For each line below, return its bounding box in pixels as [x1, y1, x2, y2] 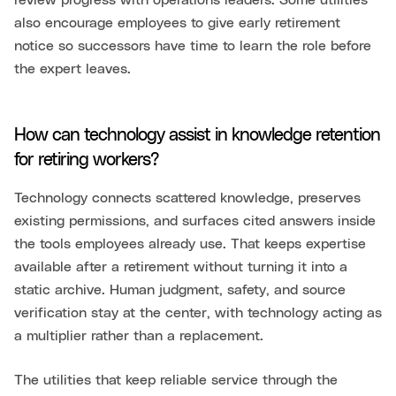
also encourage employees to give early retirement [14, 16, 340, 31]
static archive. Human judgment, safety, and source [14, 283, 346, 298]
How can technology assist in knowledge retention [14, 126, 380, 145]
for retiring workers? [14, 151, 159, 170]
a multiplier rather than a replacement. [14, 329, 263, 344]
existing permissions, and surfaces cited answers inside [14, 214, 376, 229]
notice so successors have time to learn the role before [14, 39, 371, 54]
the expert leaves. [14, 62, 131, 77]
